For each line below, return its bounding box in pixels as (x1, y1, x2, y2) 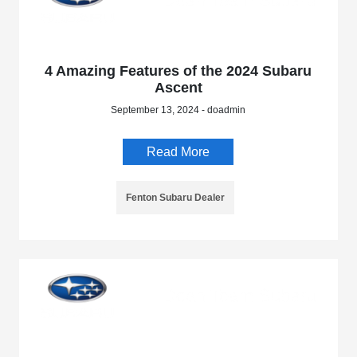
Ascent (154, 79, 202, 96)
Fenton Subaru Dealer (125, 191, 225, 203)
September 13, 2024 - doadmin (111, 104, 246, 116)
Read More (147, 144, 210, 159)
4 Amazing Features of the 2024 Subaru (45, 62, 312, 79)
